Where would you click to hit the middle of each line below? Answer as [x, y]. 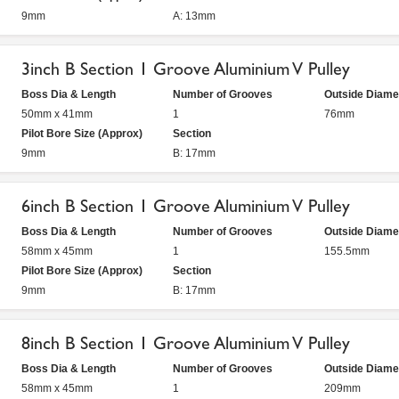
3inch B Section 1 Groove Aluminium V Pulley [186, 69]
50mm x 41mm [57, 114]
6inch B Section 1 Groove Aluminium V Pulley [186, 206]
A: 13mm [194, 16]
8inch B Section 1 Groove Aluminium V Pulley [186, 343]
